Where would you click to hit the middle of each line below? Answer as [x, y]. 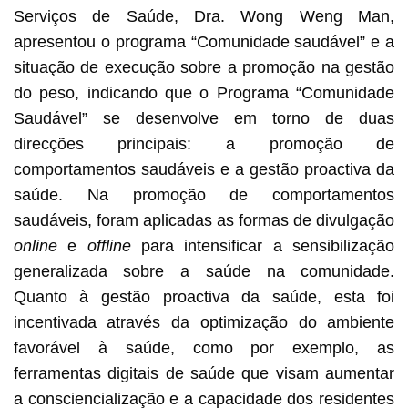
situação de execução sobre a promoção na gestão [204, 67]
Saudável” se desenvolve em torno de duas [204, 118]
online [35, 245]
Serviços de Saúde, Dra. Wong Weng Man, [204, 16]
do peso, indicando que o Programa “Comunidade [204, 92]
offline [109, 245]
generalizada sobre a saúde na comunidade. [204, 271]
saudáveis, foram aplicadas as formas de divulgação [204, 220]
